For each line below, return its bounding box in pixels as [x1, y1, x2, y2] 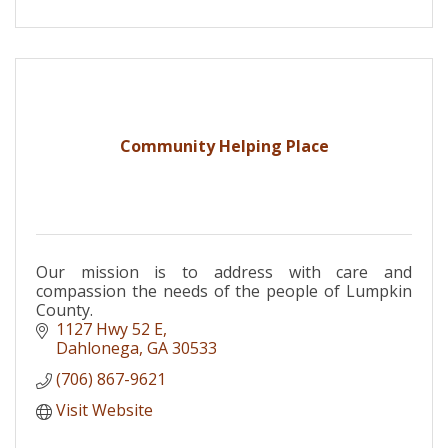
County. [36, 298, 93, 321]
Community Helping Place [119, 134, 329, 157]
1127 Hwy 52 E [56, 317, 163, 340]
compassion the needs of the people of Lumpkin [36, 279, 412, 302]
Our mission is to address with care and [36, 260, 412, 283]
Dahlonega [56, 336, 139, 359]
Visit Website [56, 398, 153, 421]
